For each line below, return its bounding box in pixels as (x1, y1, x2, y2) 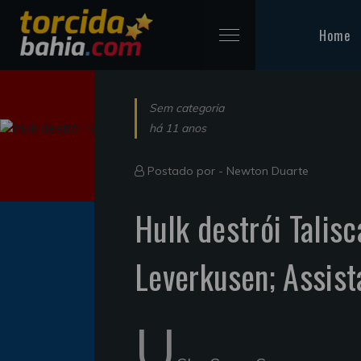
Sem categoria (149, 100, 224, 115)
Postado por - (144, 163, 226, 178)
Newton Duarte (226, 163, 309, 178)
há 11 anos (149, 120, 206, 135)
